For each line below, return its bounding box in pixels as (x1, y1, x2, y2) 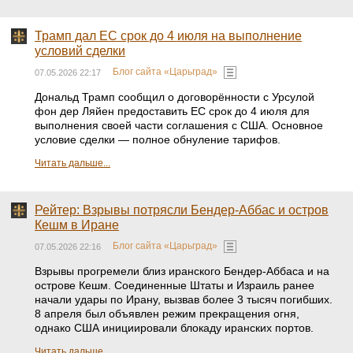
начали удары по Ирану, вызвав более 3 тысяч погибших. (35, 293, 333, 306)
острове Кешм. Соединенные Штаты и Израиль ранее (35, 279, 314, 292)
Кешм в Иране (35, 218, 119, 232)
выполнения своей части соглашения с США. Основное (35, 119, 323, 132)
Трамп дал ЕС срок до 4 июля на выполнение (35, 29, 302, 43)
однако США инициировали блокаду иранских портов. (35, 321, 314, 334)
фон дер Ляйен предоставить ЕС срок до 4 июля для (35, 105, 310, 117)
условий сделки (35, 44, 125, 58)
